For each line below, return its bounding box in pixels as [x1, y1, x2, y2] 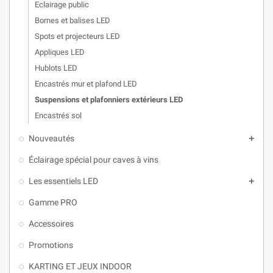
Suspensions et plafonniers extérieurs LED [35, 95, 183, 104]
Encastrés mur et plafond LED [35, 79, 137, 88]
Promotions [29, 240, 73, 250]
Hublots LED [35, 63, 77, 73]
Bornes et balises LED [35, 16, 110, 25]
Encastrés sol [35, 111, 82, 120]
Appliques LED [35, 48, 85, 57]
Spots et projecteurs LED [35, 32, 120, 41]
